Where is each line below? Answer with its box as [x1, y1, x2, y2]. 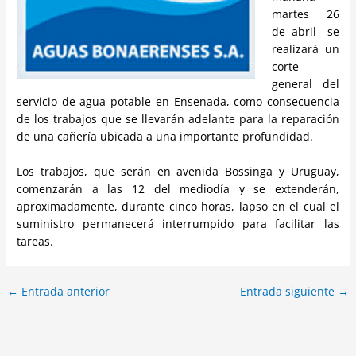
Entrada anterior [18, 283, 110, 299]
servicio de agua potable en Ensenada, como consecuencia [17, 93, 339, 109]
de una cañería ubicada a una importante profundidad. [17, 128, 314, 144]
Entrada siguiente [239, 283, 338, 299]
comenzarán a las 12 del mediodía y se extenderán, [17, 180, 339, 196]
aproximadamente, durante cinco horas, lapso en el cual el [17, 198, 339, 214]
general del [271, 75, 339, 91]
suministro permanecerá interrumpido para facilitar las [17, 215, 339, 231]
